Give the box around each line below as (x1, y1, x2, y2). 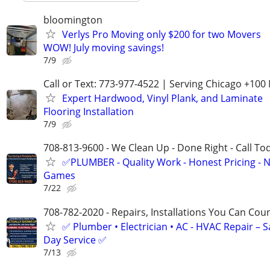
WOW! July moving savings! (43, 40, 164, 54)
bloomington (43, 13, 102, 27)
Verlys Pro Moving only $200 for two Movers (62, 27, 261, 41)
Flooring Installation (43, 105, 134, 119)
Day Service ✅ (43, 233, 107, 246)
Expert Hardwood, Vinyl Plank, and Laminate (62, 92, 263, 105)
